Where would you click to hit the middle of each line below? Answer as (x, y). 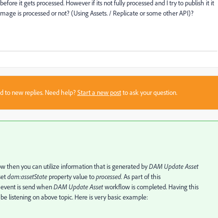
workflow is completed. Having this (151, 187)
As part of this (141, 177)
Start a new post (99, 92)
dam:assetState (27, 177)
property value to (72, 177)
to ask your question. (149, 92)
